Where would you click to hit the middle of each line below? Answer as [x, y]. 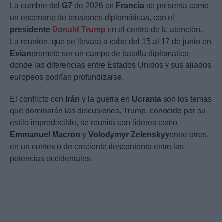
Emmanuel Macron [45, 135]
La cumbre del [36, 6]
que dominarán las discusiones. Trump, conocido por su [108, 111]
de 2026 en [94, 6]
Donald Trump [79, 30]
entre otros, [189, 135]
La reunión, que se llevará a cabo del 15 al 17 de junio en [111, 42]
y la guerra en [106, 99]
